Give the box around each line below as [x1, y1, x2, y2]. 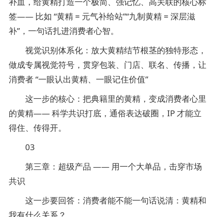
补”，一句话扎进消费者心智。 [9, 25, 119, 36]
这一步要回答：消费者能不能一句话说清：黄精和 [9, 195, 206, 206]
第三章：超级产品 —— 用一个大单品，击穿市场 [9, 161, 202, 172]
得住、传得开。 [9, 122, 66, 133]
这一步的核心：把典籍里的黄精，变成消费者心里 [9, 93, 206, 104]
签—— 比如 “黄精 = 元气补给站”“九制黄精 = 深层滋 [9, 11, 195, 22]
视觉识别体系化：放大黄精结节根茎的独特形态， [9, 45, 206, 56]
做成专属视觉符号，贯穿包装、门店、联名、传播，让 [9, 59, 206, 70]
